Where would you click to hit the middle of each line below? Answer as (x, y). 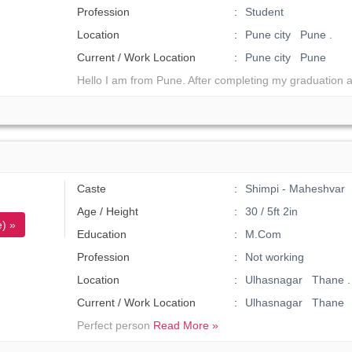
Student (264, 12)
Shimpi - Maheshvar (295, 189)
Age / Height (108, 211)
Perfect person (115, 325)
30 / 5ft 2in (271, 211)
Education (102, 234)
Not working (274, 257)
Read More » (186, 325)
